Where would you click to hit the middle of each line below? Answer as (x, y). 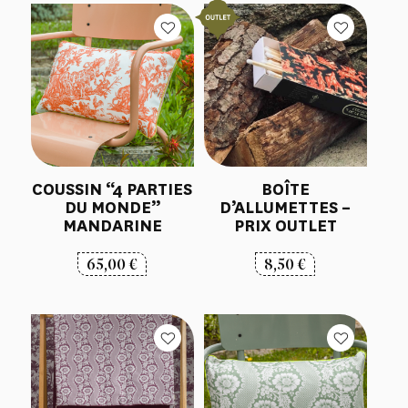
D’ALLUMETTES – (286, 207)
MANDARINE (112, 225)
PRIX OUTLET (285, 225)
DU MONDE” (112, 207)
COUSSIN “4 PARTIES (112, 189)
